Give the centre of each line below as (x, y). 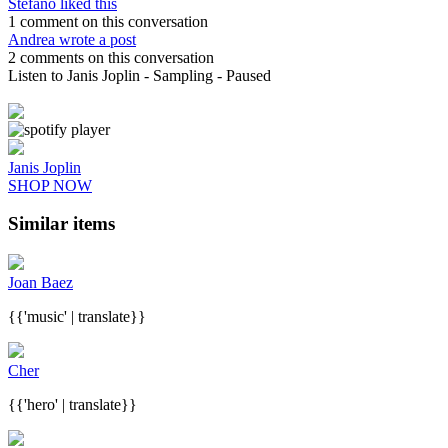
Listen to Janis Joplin (74, 75)
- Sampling (178, 75)
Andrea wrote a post (72, 39)
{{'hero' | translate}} (72, 405)
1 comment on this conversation (108, 21)
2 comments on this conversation (111, 57)
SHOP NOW (50, 185)
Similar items (61, 224)
